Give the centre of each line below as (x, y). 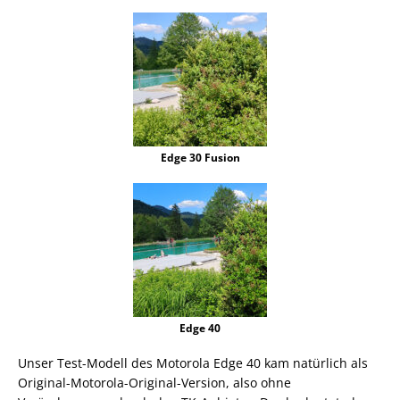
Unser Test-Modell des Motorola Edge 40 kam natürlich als (193, 362)
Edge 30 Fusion (200, 157)
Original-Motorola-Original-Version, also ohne (154, 382)
